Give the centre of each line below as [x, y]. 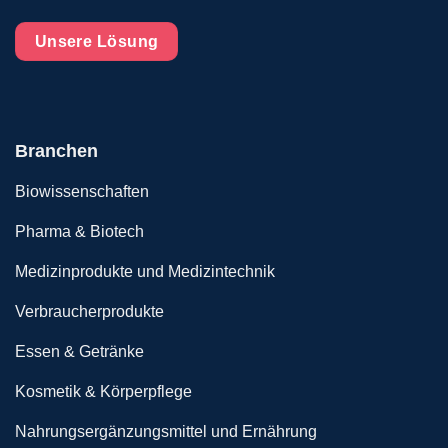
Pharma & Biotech [79, 232]
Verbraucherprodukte [89, 312]
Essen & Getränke [79, 352]
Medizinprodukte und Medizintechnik [145, 272]
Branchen [56, 150]
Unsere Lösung [96, 42]
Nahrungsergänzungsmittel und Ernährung [166, 432]
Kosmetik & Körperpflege [103, 392]
